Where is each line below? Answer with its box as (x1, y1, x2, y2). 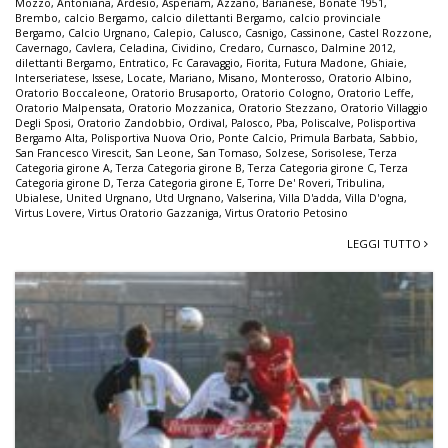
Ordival (188, 115, 225, 130)
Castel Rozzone (348, 25, 429, 40)
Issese (92, 70, 121, 85)
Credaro (219, 40, 261, 55)
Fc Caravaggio (172, 55, 240, 70)
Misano (218, 70, 255, 85)
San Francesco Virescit (15, 145, 129, 160)
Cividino (171, 40, 213, 55)
